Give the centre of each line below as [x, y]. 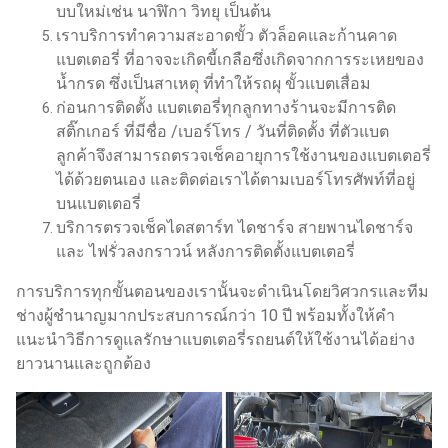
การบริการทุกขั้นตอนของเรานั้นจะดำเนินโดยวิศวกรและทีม [222, 291]
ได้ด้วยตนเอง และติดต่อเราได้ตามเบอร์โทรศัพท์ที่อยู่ [235, 179]
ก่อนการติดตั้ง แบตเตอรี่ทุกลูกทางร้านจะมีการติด [226, 107]
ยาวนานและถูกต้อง [83, 363]
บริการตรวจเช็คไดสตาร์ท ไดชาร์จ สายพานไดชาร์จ [234, 227]
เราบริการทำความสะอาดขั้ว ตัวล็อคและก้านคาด [226, 35]
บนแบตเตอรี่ [98, 203]
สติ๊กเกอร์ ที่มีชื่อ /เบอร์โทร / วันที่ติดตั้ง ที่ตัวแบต [222, 131]
